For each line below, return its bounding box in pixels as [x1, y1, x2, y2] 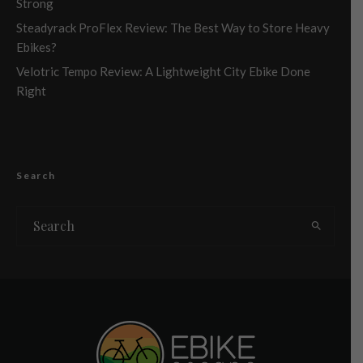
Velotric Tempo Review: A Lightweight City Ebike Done [16, 63, 310, 79]
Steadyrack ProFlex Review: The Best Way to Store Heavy [16, 19, 330, 35]
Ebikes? [16, 39, 57, 54]
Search [16, 169, 56, 181]
